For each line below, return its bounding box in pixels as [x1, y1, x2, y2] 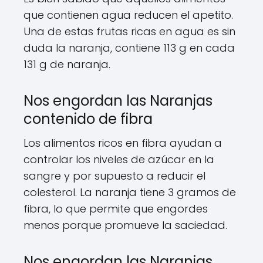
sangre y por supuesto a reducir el [23, 168, 205, 184]
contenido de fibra [23, 109, 153, 129]
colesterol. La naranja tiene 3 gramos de [23, 185, 236, 200]
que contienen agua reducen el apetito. [23, 8, 233, 23]
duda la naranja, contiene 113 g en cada [23, 41, 235, 56]
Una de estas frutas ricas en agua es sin [23, 24, 235, 39]
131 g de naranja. [23, 57, 110, 72]
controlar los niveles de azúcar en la [23, 152, 214, 167]
